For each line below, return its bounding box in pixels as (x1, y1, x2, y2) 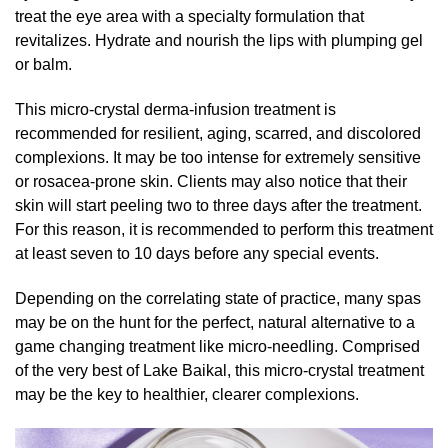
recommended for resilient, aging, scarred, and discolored (15, 124, 421, 142)
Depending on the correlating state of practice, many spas (15, 289, 421, 307)
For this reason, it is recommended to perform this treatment (15, 220, 433, 238)
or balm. (15, 55, 72, 73)
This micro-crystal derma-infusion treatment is (15, 100, 336, 118)
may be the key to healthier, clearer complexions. (15, 385, 359, 403)
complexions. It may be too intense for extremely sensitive (15, 148, 421, 166)
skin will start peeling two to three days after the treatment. (15, 196, 422, 214)
